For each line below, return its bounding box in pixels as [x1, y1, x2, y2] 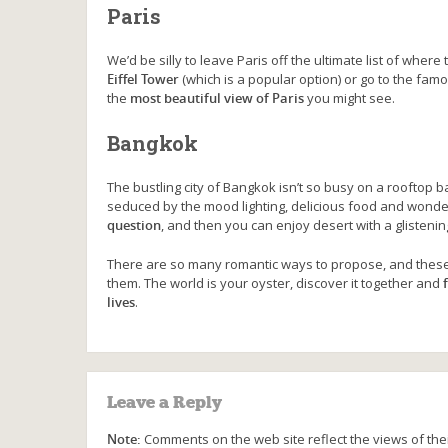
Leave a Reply [107, 391, 222, 413]
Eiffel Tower [107, 69, 179, 88]
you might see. [304, 88, 395, 107]
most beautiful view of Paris [130, 88, 304, 107]
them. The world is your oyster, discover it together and [107, 273, 443, 292]
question [107, 215, 161, 234]
